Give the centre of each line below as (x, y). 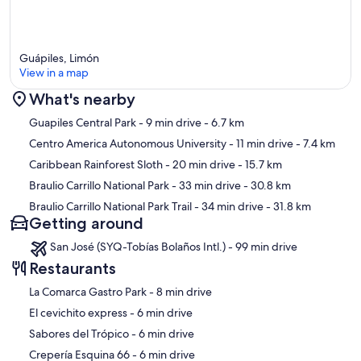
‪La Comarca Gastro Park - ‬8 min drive (184, 291)
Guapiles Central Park (83, 122)
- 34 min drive (228, 206)
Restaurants (73, 268)
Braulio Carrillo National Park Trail (110, 206)
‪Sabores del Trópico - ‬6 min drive (166, 333)
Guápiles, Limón (59, 58)
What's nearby (82, 99)
